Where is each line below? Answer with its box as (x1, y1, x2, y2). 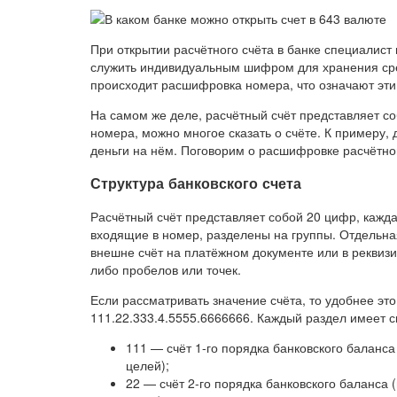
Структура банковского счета (90, 173, 301, 194)
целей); (126, 356, 169, 375)
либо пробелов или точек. (90, 261, 241, 279)
